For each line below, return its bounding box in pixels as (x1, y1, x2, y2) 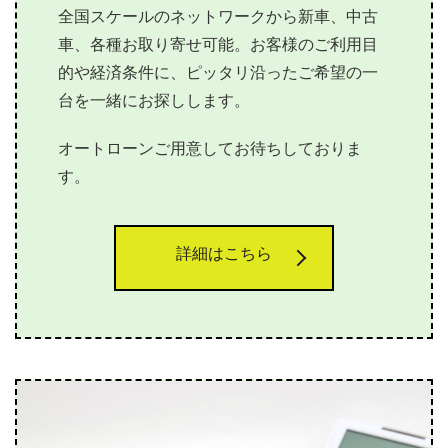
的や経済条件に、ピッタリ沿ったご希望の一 (58, 60, 379, 94)
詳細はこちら (176, 241, 272, 275)
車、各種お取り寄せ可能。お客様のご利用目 (58, 32, 379, 66)
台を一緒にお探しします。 (58, 88, 251, 122)
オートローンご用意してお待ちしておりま (58, 136, 363, 170)
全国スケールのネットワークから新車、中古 (58, 4, 379, 38)
